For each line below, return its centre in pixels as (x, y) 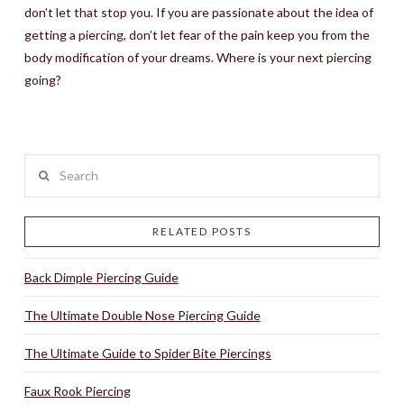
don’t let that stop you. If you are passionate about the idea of (198, 12)
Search (42, 164)
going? (42, 79)
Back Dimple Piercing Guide (101, 277)
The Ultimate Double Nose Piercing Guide (142, 315)
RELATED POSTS (202, 231)
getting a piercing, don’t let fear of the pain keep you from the (197, 34)
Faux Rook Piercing (77, 390)
